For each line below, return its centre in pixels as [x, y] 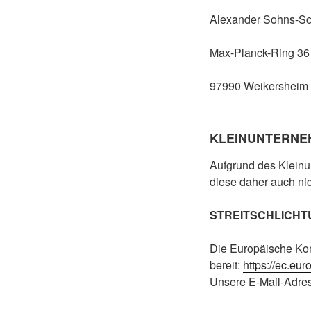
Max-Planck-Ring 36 [260, 53]
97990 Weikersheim [259, 86]
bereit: [226, 264]
